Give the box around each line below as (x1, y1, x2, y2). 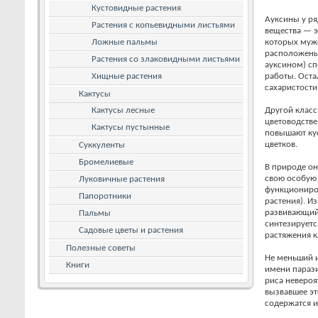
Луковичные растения (79, 174, 165, 184)
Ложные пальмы (92, 37, 158, 47)
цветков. (264, 139, 297, 149)
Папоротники (79, 191, 131, 201)
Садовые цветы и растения (79, 225, 183, 235)
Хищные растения (92, 71, 162, 81)
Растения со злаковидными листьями (92, 54, 240, 64)
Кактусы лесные (92, 105, 155, 115)
